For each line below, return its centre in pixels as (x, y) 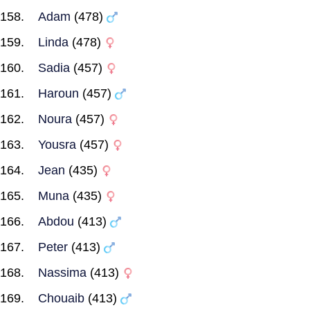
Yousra (57, 145)
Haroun (58, 93)
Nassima (62, 273)
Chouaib (61, 298)
